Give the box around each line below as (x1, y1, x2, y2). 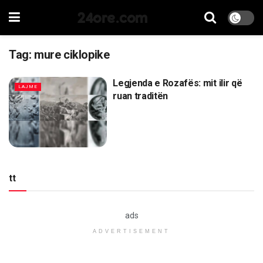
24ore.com (77, 9, 147, 26)
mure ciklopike (34, 48, 110, 62)
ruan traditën (113, 90, 168, 102)
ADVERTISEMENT (93, 228, 170, 234)
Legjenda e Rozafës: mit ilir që (113, 77, 242, 89)
